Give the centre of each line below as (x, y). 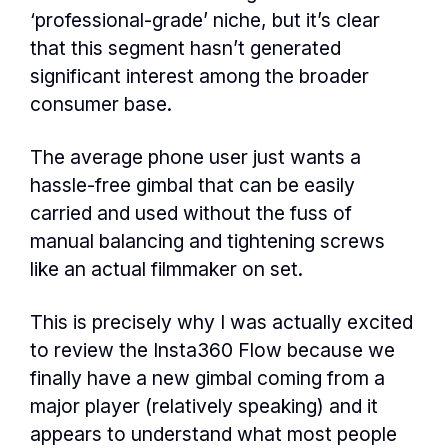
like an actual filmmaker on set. (166, 268)
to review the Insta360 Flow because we (212, 349)
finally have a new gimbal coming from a (207, 377)
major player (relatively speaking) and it (204, 405)
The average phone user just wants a (195, 156)
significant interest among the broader (199, 75)
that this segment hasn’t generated (185, 47)
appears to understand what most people (213, 433)
